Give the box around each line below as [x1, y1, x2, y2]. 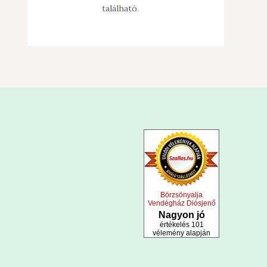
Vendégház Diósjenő [147, 199, 216, 207]
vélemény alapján [153, 229, 210, 237]
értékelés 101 [159, 221, 204, 229]
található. [102, 3, 139, 14]
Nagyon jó [158, 210, 205, 220]
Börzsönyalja [160, 191, 203, 199]
